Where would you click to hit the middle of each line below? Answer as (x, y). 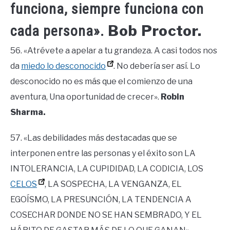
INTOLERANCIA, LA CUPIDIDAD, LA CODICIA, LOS (107, 168)
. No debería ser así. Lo (157, 66)
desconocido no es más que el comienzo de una (101, 81)
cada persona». (59, 31)
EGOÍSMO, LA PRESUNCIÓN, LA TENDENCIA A (101, 199)
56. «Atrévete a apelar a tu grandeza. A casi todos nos (114, 50)
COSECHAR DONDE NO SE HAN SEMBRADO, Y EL (106, 215)
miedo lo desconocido (63, 66)
